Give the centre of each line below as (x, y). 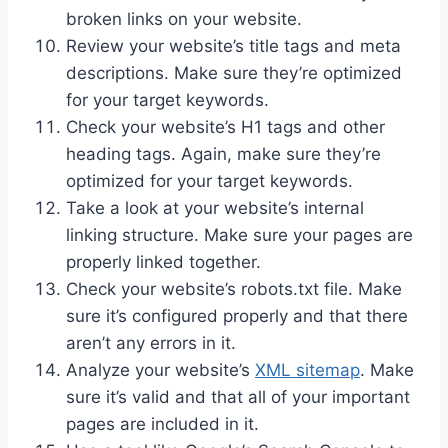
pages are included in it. (162, 424)
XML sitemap (307, 370)
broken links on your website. (184, 19)
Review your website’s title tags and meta (233, 46)
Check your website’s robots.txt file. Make (234, 289)
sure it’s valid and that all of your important (238, 397)
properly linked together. (163, 262)
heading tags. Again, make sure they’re (223, 154)
